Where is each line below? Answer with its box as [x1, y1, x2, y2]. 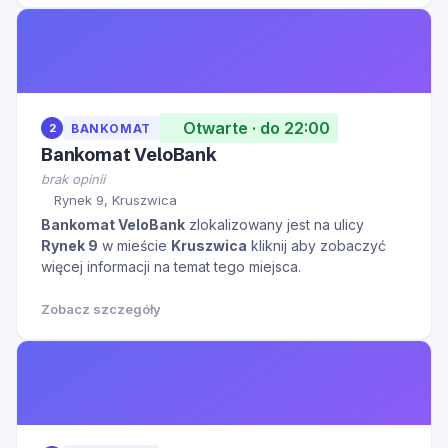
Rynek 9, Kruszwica [54, 192, 177, 209]
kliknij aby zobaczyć [247, 237, 386, 255]
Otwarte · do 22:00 [182, 117, 330, 138]
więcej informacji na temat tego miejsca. [41, 258, 301, 276]
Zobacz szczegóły [41, 301, 161, 318]
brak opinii [41, 170, 105, 187]
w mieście [98, 237, 171, 255]
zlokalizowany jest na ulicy [185, 216, 364, 234]
